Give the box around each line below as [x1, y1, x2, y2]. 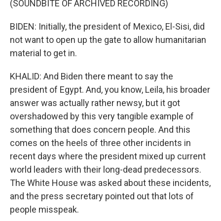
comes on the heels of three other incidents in [10, 138, 191, 148]
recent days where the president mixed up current [10, 151, 206, 161]
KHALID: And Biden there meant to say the [10, 71, 173, 81]
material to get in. [10, 48, 77, 58]
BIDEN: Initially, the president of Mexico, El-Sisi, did [10, 21, 205, 32]
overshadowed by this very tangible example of [10, 111, 194, 121]
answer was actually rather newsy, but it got [10, 98, 180, 108]
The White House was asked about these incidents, [10, 178, 211, 188]
